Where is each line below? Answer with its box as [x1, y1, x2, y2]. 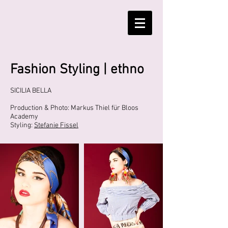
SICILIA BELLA [10, 87, 51, 95]
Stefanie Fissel [34, 121, 78, 130]
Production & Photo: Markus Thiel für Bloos [10, 104, 138, 112]
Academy [10, 112, 38, 121]
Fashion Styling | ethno [10, 62, 144, 78]
